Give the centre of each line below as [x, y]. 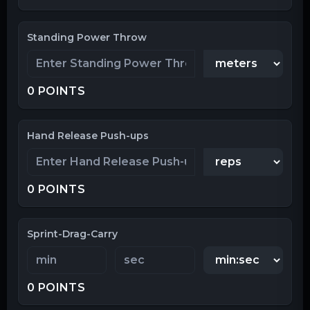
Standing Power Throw [87, 37]
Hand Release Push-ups [88, 135]
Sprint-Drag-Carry [72, 234]
